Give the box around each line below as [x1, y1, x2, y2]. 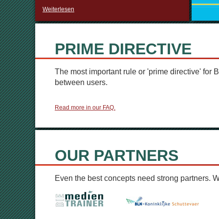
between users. [55, 78, 108, 87]
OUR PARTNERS [55, 147, 178, 164]
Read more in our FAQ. [55, 104, 115, 111]
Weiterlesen [43, 6, 74, 13]
